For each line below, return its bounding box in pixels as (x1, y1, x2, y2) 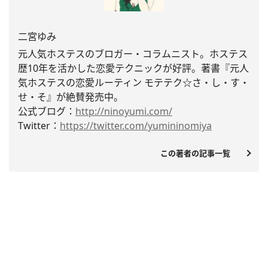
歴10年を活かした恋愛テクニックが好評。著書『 (18, 62, 230, 75)
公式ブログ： (18, 105, 75, 118)
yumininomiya (148, 119, 212, 133)
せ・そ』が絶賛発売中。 (18, 90, 123, 104)
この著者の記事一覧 (160, 148, 238, 159)
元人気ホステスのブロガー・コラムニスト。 (18, 47, 209, 61)
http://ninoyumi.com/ (75, 105, 172, 118)
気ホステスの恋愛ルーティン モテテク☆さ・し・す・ (18, 76, 249, 90)
